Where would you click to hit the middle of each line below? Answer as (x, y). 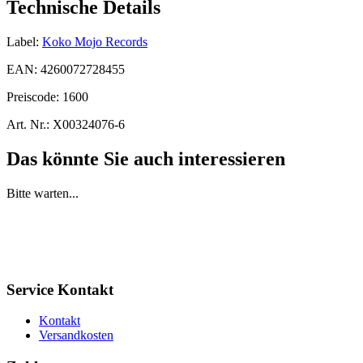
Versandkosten (76, 335)
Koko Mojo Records (95, 41)
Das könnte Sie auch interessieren (146, 158)
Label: (23, 41)
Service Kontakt (60, 289)
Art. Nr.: (28, 124)
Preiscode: (34, 96)
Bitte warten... (43, 193)
